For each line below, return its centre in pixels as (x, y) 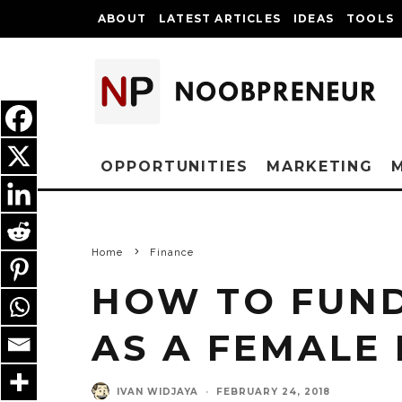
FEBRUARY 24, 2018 (273, 391)
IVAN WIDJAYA (157, 391)
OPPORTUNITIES (175, 166)
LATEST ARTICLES (220, 18)
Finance (172, 253)
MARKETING (320, 166)
